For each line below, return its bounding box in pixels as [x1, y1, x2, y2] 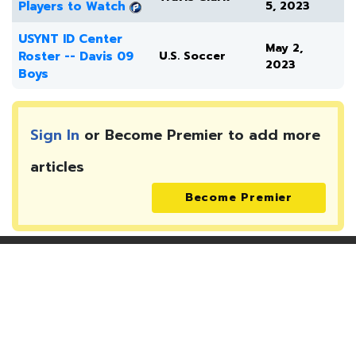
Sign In [30, 124, 79, 147]
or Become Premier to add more [79, 124, 320, 147]
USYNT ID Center [18, 30, 122, 48]
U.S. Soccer [159, 48, 226, 65]
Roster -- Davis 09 [18, 48, 133, 66]
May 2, [265, 40, 303, 57]
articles [30, 156, 84, 179]
